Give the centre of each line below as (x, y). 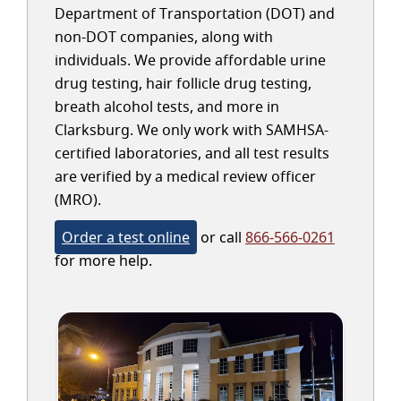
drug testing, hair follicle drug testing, (183, 83)
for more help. (103, 260)
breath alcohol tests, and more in (167, 107)
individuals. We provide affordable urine (190, 60)
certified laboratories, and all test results (192, 153)
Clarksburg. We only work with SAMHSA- (192, 130)
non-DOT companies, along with (164, 37)
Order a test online (126, 237)
